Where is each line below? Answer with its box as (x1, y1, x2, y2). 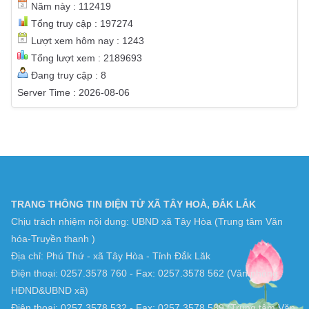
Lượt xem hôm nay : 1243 (28, 35, 144, 47)
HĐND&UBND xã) (11, 285, 88, 297)
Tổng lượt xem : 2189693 (28, 52, 142, 64)
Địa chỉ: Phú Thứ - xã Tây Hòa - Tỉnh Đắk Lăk (11, 250, 210, 262)
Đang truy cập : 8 (28, 70, 106, 81)
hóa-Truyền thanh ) (11, 233, 95, 245)
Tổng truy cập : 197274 (28, 18, 133, 30)
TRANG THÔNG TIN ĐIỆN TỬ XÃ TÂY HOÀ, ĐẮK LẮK (11, 199, 256, 210)
